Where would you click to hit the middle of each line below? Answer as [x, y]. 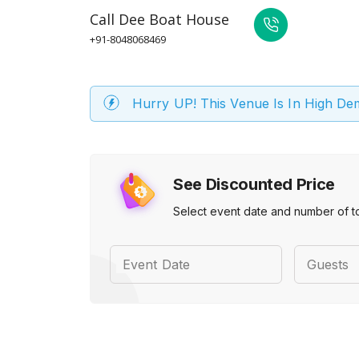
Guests [328, 264]
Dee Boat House [174, 19]
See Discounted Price [254, 184]
